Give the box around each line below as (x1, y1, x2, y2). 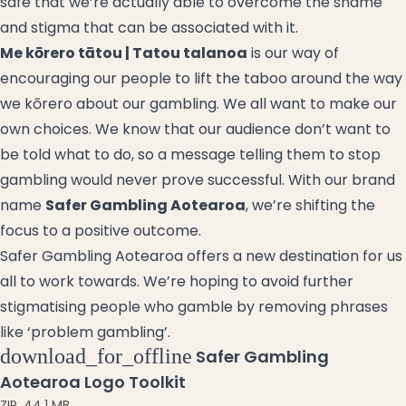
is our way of (247, 42, 339, 63)
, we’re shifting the (246, 194, 375, 216)
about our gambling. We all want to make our (72, 92, 397, 114)
